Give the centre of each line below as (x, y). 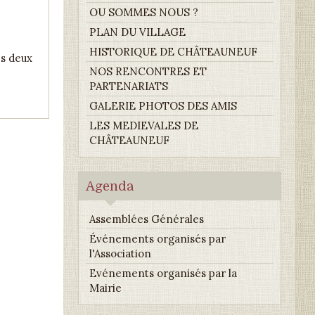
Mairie (106, 288)
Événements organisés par (158, 238)
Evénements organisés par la (163, 273)
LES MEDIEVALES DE (144, 125)
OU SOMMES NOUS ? (144, 12)
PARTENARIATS (129, 86)
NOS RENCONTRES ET (148, 71)
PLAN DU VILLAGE (138, 32)
